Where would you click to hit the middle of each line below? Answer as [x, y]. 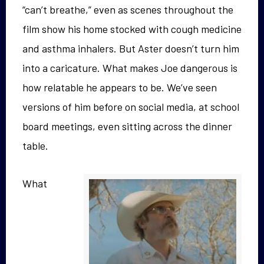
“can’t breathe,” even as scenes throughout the [128, 9]
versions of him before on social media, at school [131, 106]
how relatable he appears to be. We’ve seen [120, 87]
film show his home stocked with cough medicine [132, 29]
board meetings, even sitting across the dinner [127, 126]
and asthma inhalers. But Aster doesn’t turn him [131, 48]
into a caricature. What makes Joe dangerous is [130, 67]
